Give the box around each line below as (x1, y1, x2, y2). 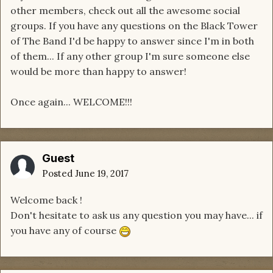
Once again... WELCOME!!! (10, 96, 132, 108)
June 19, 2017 (75, 168, 129, 180)
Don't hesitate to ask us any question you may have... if (10, 209, 263, 222)
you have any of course (10, 224, 119, 237)
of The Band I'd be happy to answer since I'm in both (10, 35, 254, 48)
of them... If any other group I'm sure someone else (10, 50, 250, 63)
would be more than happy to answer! (10, 65, 186, 78)
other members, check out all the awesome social (10, 4, 240, 17)
